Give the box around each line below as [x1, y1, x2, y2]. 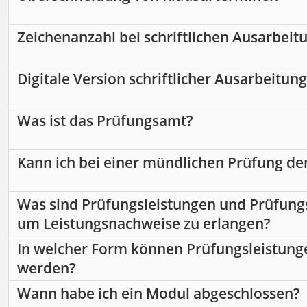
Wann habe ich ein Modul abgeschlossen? [17, 284, 300, 304]
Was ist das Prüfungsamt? [17, 111, 193, 131]
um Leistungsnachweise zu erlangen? [17, 214, 271, 234]
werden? [17, 258, 76, 278]
